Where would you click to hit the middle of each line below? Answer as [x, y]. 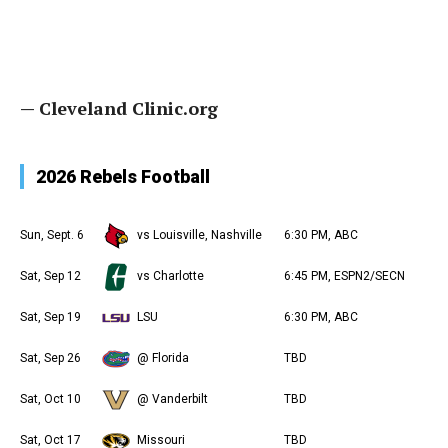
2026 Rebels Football [123, 176]
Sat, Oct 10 [50, 399]
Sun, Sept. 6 [52, 235]
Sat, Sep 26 [50, 358]
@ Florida [163, 358]
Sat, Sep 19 [50, 317]
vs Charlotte [170, 276]
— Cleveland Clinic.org [119, 108]
